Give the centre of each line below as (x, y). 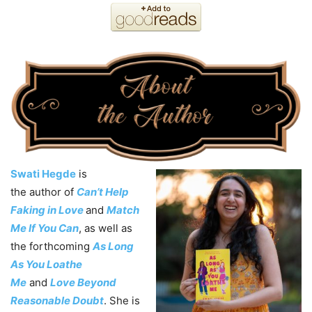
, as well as (106, 228)
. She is (122, 300)
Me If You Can (45, 228)
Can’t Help (103, 192)
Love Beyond (83, 282)
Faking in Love (47, 210)
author (45, 192)
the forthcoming (52, 246)
